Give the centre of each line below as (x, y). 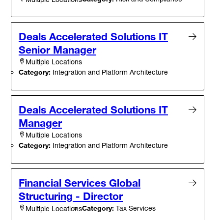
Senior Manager (57, 50)
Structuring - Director (71, 196)
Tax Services (135, 208)
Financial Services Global (80, 183)
